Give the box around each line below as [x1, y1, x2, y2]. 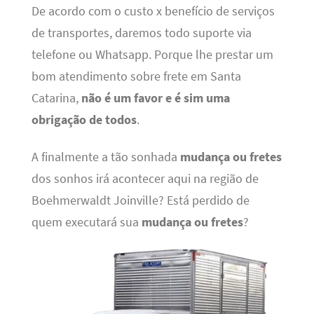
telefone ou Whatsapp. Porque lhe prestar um [31, 46, 273, 62]
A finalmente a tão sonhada [31, 149, 180, 165]
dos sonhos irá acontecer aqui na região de [31, 171, 259, 187]
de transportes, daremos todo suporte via [31, 25, 252, 41]
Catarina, [31, 90, 81, 106]
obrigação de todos [31, 111, 137, 128]
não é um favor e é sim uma [81, 90, 230, 106]
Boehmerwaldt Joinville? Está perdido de [31, 193, 250, 209]
